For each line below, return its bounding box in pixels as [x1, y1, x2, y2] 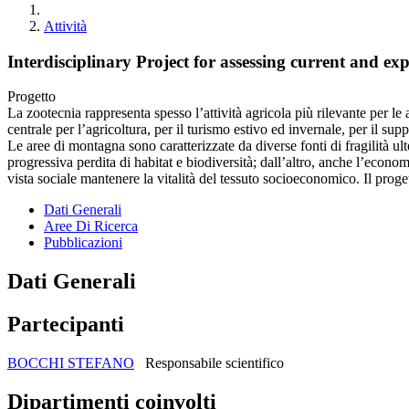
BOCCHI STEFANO [7, 355, 134, 372]
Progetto [7, 89, 56, 105]
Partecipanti [7, 312, 124, 337]
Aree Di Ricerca [44, 218, 138, 235]
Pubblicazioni [44, 235, 122, 251]
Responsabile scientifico [145, 355, 284, 372]
